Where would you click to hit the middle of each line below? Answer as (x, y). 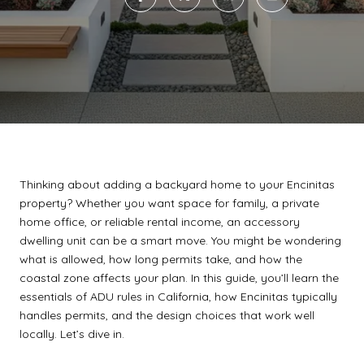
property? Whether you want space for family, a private (169, 203)
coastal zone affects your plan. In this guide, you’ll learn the (179, 278)
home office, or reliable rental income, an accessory (160, 222)
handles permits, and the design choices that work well (167, 315)
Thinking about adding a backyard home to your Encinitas (177, 184)
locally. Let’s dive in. (72, 334)
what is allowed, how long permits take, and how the (161, 259)
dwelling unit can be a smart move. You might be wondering (180, 240)
